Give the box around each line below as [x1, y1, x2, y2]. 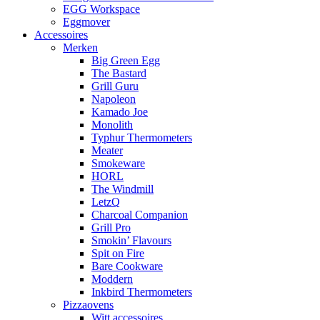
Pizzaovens [63, 299, 114, 311]
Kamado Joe [91, 106, 148, 118]
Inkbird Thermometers [91, 286, 192, 298]
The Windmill [91, 183, 154, 195]
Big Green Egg [91, 54, 160, 66]
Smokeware [91, 157, 145, 169]
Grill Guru [91, 80, 139, 92]
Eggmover [63, 16, 110, 28]
